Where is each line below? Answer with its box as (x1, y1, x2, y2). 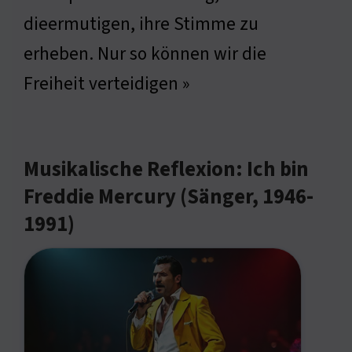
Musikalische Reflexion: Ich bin (24, 155, 309, 185)
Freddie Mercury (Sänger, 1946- (24, 182, 313, 213)
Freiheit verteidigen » (24, 71, 190, 97)
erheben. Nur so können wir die (24, 41, 266, 68)
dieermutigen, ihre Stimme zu (24, 11, 258, 38)
